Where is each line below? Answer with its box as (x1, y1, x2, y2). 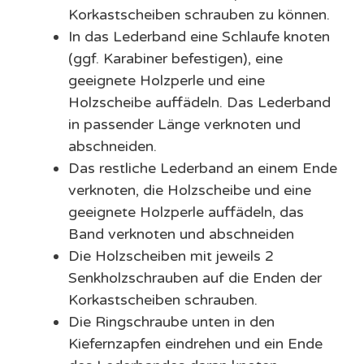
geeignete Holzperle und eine (68, 71, 265, 90)
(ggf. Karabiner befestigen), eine (68, 50, 283, 68)
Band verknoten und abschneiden (68, 225, 294, 244)
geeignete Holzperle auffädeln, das (68, 203, 304, 222)
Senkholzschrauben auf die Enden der (68, 269, 322, 288)
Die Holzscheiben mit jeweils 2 (68, 247, 274, 266)
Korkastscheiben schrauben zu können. (68, 6, 330, 24)
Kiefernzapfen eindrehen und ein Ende (68, 335, 323, 353)
